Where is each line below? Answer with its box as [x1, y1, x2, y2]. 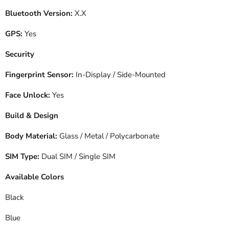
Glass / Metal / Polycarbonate [57, 131, 159, 141]
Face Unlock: [5, 90, 50, 100]
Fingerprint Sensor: [5, 70, 74, 80]
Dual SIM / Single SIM [39, 151, 116, 162]
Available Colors [5, 172, 64, 182]
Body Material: [5, 131, 57, 141]
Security [5, 49, 34, 59]
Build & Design [5, 110, 58, 121]
